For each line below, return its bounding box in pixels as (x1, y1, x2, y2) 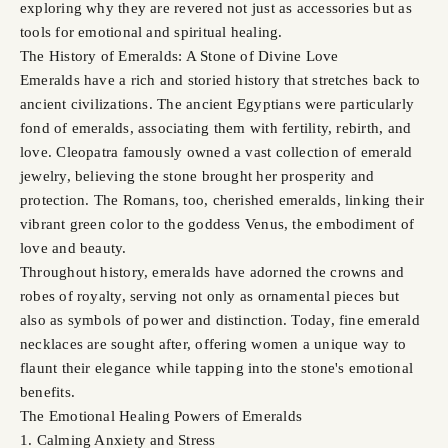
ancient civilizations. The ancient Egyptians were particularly (20, 95, 414, 112)
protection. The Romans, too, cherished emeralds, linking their (20, 191, 424, 208)
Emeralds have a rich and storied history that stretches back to (20, 71, 421, 88)
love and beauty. (20, 239, 127, 256)
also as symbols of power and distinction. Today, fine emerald (20, 311, 420, 328)
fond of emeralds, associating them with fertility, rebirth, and (20, 119, 412, 136)
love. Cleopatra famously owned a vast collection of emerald (20, 143, 413, 160)
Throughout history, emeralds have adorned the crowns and (20, 263, 405, 280)
